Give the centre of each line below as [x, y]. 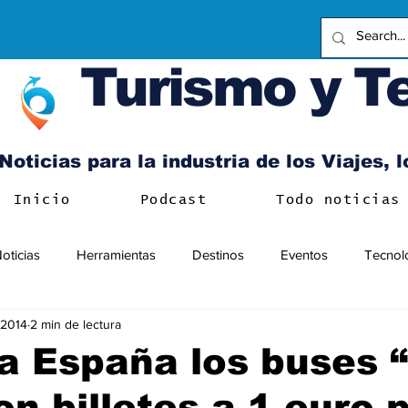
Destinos [218, 254]
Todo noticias [338, 200]
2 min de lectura [76, 324]
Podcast [173, 200]
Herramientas [116, 254]
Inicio [42, 200]
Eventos [304, 254]
